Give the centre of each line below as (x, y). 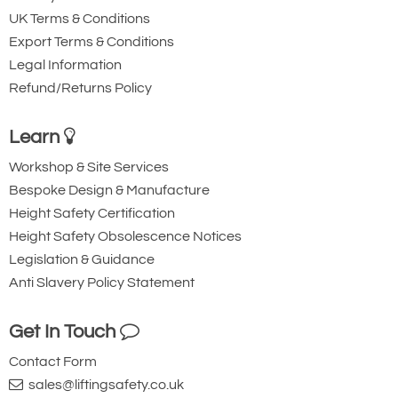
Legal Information (65, 64)
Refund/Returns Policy (80, 88)
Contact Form (53, 361)
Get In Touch (64, 331)
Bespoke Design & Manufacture (109, 190)
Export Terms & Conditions (92, 41)
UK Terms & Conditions (80, 18)
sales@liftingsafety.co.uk (103, 384)
